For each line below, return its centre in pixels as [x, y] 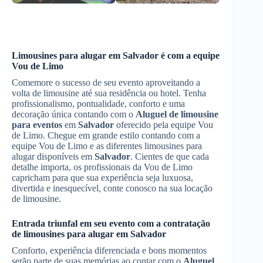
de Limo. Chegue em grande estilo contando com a [106, 135]
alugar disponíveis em [53, 156]
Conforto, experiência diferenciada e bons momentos [109, 250]
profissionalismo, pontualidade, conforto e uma [98, 103]
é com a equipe [189, 55]
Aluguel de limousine [177, 114]
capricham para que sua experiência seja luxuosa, [102, 177]
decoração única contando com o [74, 114]
